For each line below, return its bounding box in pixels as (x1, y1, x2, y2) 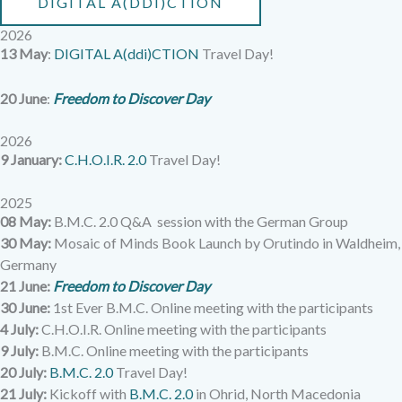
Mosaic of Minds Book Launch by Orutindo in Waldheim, (54, 233, 400, 251)
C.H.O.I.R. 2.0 (65, 151, 146, 169)
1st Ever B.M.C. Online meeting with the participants (50, 298, 373, 316)
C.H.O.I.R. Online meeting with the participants (39, 319, 327, 337)
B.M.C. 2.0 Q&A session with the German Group (51, 212, 348, 230)
